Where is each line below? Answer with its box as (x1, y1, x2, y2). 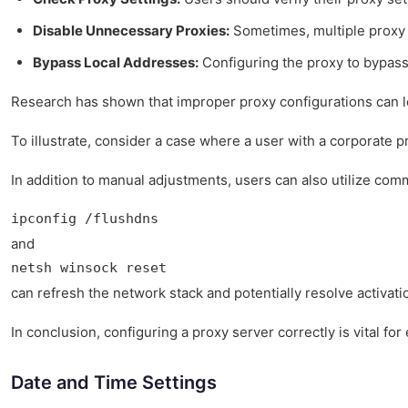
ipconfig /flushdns (11, 210, 158, 228)
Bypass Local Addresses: (33, 54, 199, 72)
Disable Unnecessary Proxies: (33, 22, 229, 40)
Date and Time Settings (11, 372, 217, 394)
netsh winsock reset (11, 260, 167, 277)
